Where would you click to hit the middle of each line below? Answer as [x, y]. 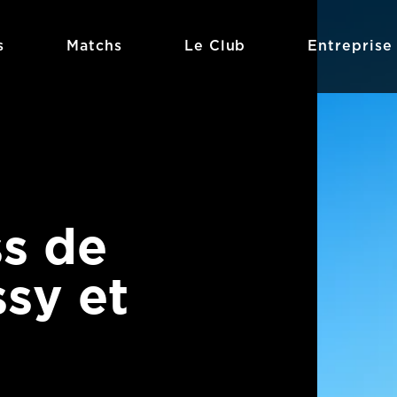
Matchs [94, 46]
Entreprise [350, 46]
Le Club [215, 46]
